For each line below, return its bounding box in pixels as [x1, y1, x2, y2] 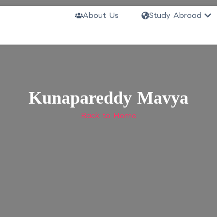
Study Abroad [149, 9, 201, 21]
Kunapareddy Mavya [29, 88, 188, 108]
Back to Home [80, 109, 137, 122]
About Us [83, 9, 119, 21]
